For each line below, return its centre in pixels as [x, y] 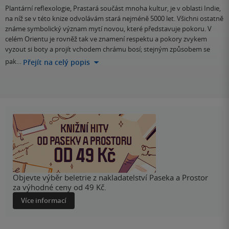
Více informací [44, 201]
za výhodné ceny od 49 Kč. [60, 187]
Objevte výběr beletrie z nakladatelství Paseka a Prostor [110, 178]
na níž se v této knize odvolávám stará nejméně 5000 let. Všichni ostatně [114, 19]
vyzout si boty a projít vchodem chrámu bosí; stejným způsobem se [108, 49]
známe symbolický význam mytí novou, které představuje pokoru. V [108, 29]
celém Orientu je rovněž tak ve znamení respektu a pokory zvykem [106, 39]
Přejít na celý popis [56, 62]
